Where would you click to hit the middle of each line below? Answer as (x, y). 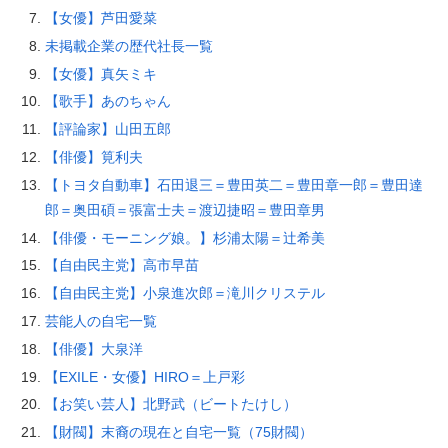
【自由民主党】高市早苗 (121, 265)
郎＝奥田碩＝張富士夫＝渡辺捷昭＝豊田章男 (184, 209)
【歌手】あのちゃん (107, 101)
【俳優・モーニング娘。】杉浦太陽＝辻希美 (184, 237)
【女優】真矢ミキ (100, 73)
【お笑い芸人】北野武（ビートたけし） (170, 404)
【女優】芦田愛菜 (100, 17)
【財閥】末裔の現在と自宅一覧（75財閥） (178, 432)
